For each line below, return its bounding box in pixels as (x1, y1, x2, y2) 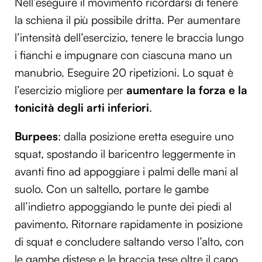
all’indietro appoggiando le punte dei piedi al (15, 199, 232, 213)
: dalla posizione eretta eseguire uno (58, 129, 234, 143)
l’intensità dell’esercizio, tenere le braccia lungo (15, 30, 244, 44)
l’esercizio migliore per (15, 82, 126, 97)
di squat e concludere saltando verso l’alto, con (15, 235, 244, 249)
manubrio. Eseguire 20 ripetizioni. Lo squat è (15, 65, 233, 80)
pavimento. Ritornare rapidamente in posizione (15, 217, 243, 231)
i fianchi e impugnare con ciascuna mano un (15, 47, 232, 62)
